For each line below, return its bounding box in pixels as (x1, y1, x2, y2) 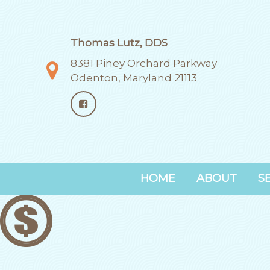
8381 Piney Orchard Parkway (71, 57, 217, 69)
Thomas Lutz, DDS (71, 37, 168, 49)
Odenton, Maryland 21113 (71, 72, 197, 84)
